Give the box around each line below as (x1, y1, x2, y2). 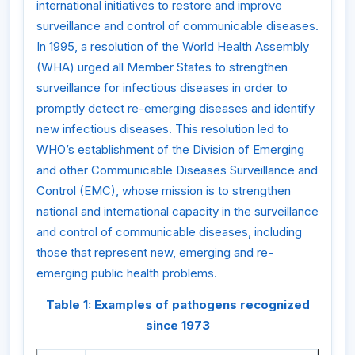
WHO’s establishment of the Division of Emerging (36, 142, 304, 158)
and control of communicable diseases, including (36, 224, 302, 240)
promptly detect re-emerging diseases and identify (36, 101, 315, 116)
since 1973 (145, 317, 210, 333)
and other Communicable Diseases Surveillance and (36, 162, 318, 178)
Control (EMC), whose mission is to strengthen (36, 183, 291, 199)
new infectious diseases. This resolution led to (36, 121, 288, 137)
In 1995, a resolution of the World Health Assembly (36, 39, 309, 55)
